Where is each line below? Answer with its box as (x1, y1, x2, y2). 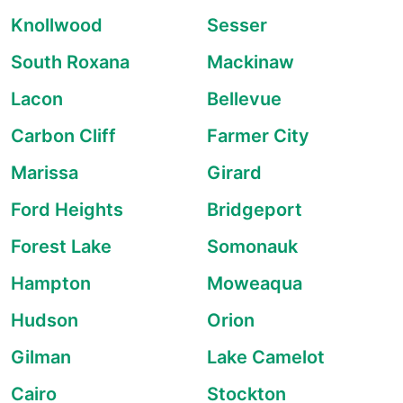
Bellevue (207, 88, 282, 110)
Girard (207, 162, 262, 184)
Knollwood (11, 14, 103, 36)
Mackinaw (207, 51, 294, 73)
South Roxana (11, 51, 130, 73)
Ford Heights (11, 199, 123, 220)
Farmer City (207, 125, 309, 147)
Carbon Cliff (11, 125, 116, 147)
